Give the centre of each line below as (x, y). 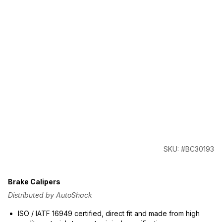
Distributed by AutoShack (50, 195)
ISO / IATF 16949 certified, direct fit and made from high (109, 213)
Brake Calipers (34, 182)
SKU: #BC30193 (189, 149)
